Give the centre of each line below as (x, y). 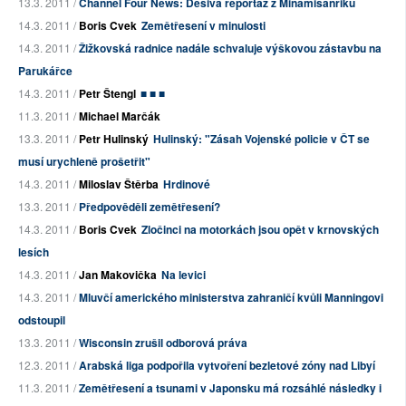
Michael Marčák (120, 116)
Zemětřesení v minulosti (203, 25)
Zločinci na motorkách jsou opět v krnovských (260, 229)
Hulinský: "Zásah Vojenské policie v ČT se (261, 139)
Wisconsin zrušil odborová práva (163, 343)
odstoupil (42, 320)
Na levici (184, 275)
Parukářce (45, 71)
